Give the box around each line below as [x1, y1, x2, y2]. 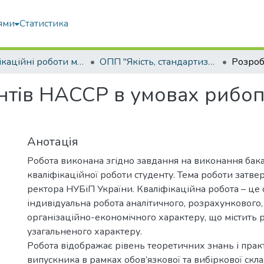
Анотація [27, 134, 78, 150]
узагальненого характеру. [27, 225, 142, 238]
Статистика [19, 17, 69, 30]
